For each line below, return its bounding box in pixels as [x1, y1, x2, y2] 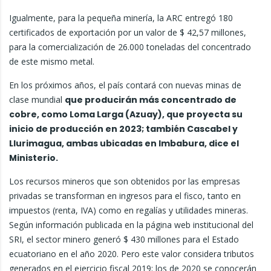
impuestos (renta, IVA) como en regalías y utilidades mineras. [9, 204, 248, 216]
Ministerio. [9, 152, 58, 164]
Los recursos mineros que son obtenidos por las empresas [9, 175, 240, 187]
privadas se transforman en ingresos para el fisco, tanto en [9, 190, 241, 201]
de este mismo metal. [9, 56, 94, 67]
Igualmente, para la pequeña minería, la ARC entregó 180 [9, 12, 233, 24]
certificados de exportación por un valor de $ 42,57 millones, [9, 27, 246, 38]
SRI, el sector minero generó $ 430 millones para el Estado [9, 233, 239, 245]
